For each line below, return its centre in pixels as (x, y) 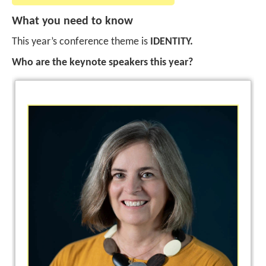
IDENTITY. (170, 42)
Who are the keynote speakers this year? (102, 63)
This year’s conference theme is (80, 42)
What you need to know (72, 21)
